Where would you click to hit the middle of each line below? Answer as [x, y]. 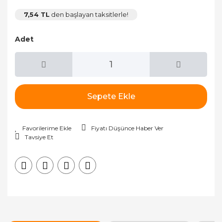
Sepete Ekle [111, 96]
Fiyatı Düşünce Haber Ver [127, 128]
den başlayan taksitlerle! [89, 14]
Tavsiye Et [39, 137]
